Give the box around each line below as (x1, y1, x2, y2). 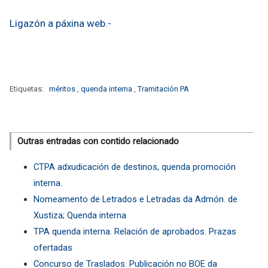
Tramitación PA (138, 84, 189, 93)
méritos (49, 84, 77, 93)
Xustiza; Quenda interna (33, 209, 126, 221)
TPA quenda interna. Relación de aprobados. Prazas (33, 226, 236, 237)
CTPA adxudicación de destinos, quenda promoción (33, 161, 236, 172)
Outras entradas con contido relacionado (17, 135, 179, 147)
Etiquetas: (10, 84, 49, 93)
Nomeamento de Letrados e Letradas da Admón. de (33, 193, 237, 205)
